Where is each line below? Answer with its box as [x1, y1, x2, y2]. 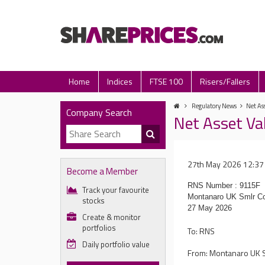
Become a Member [67, 164, 138, 178]
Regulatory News [192, 101, 237, 111]
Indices [107, 75, 132, 88]
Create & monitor [82, 211, 141, 223]
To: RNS [188, 225, 215, 237]
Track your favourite [82, 184, 149, 196]
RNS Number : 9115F [188, 181, 261, 190]
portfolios [82, 222, 116, 234]
